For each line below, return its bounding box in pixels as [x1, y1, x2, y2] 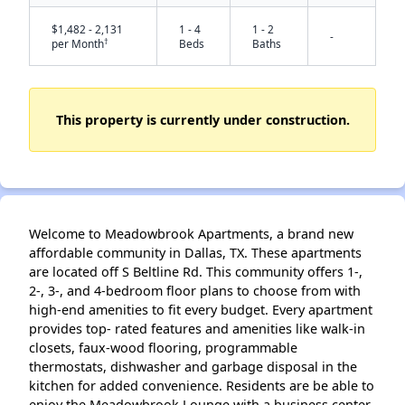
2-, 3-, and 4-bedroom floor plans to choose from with [29, 282, 361, 299]
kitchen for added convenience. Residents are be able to [29, 377, 374, 394]
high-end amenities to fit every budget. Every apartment [29, 301, 372, 318]
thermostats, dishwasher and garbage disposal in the [29, 358, 357, 375]
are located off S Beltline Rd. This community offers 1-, [29, 263, 363, 280]
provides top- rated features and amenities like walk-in [29, 320, 365, 337]
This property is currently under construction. [55, 111, 350, 128]
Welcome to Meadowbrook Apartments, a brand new [29, 225, 353, 242]
